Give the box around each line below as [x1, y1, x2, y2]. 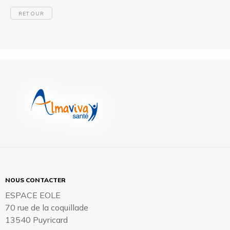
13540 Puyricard [5, 214, 68, 225]
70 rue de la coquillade [5, 202, 88, 213]
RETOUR [18, 10, 45, 17]
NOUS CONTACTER [5, 176, 66, 184]
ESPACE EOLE [5, 189, 61, 200]
